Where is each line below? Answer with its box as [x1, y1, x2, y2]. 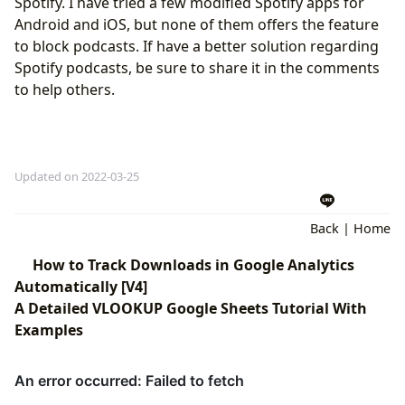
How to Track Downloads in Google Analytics [33, 255, 354, 276]
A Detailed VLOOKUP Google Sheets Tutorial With [14, 298, 367, 319]
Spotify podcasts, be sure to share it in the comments [14, 57, 380, 78]
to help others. [14, 79, 115, 99]
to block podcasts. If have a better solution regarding [14, 35, 379, 56]
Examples [14, 320, 83, 341]
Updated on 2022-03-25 [14, 167, 139, 184]
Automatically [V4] [14, 277, 147, 297]
